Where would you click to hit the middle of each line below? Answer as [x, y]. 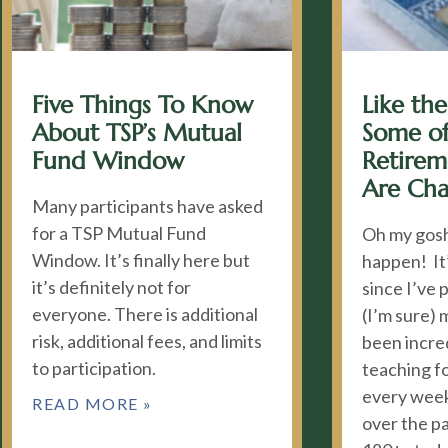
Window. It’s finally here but [141, 260]
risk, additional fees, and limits [147, 341]
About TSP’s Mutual [137, 133]
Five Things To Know [142, 105]
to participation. [94, 368]
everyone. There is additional [145, 314]
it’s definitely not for [111, 287]
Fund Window [108, 161]
